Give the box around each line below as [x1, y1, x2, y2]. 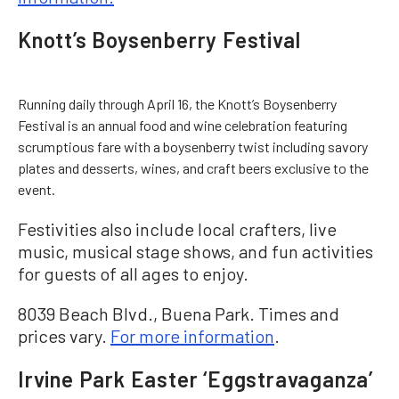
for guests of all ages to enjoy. [18, 262, 248, 284]
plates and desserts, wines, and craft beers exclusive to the [18, 159, 369, 176]
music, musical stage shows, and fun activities [18, 240, 373, 262]
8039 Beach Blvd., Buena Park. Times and [18, 302, 339, 324]
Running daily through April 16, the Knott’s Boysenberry [18, 94, 337, 112]
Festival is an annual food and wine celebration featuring [18, 116, 347, 134]
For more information [110, 324, 274, 346]
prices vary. [18, 324, 110, 346]
